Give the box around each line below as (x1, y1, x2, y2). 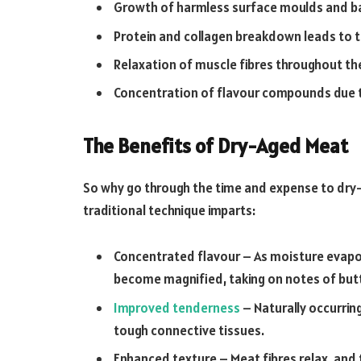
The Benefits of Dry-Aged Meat (83, 132, 348, 159)
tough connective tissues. (114, 321, 264, 339)
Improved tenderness (114, 298, 240, 317)
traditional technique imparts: (83, 201, 255, 219)
